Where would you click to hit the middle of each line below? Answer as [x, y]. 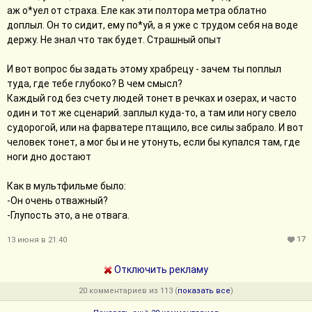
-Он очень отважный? [57, 201]
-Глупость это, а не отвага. [68, 215]
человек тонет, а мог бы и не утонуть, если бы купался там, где [154, 142]
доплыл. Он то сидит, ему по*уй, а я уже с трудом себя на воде [153, 25]
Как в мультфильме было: [67, 186]
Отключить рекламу [160, 270]
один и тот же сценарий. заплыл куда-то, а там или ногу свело [152, 113]
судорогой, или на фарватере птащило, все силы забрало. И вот [155, 127]
